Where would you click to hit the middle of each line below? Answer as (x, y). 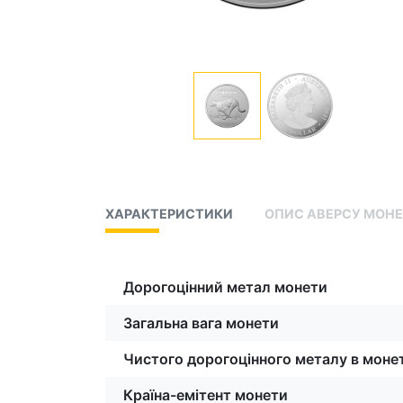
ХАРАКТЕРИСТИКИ (169, 213)
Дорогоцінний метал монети (225, 287)
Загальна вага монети (201, 322)
